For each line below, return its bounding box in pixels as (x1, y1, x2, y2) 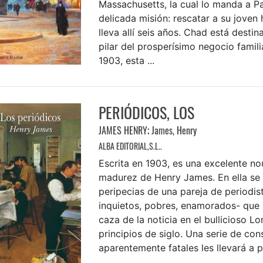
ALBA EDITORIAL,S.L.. (98, 139, 162, 152)
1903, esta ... (98, 54, 154, 66)
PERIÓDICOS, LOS (98, 100, 194, 124)
